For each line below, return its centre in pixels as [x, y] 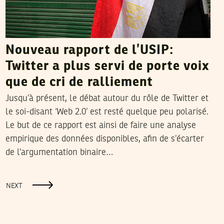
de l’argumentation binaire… [59, 153]
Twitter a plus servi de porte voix [107, 67]
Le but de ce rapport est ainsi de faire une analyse [100, 126]
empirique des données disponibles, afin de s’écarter [104, 139]
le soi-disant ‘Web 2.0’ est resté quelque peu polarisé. [107, 112]
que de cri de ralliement [79, 83]
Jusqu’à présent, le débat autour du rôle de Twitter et [107, 99]
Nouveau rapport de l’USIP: [89, 51]
